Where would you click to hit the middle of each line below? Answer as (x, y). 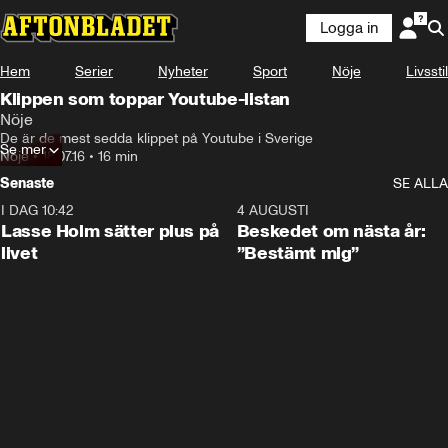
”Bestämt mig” (298, 253)
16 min (118, 156)
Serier (94, 71)
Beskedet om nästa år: (331, 231)
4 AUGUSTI (272, 210)
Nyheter (183, 71)
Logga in (349, 28)
